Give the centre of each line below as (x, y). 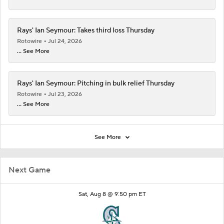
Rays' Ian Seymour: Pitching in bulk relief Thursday (96, 83)
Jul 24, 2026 (65, 41)
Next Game (29, 170)
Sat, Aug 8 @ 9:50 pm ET (112, 194)
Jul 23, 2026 (65, 94)
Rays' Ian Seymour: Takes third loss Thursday (86, 30)
